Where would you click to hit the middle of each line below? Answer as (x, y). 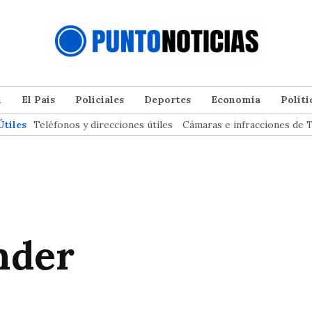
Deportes (167, 100)
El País (38, 100)
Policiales (100, 100)
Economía (236, 100)
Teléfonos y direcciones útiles (103, 125)
